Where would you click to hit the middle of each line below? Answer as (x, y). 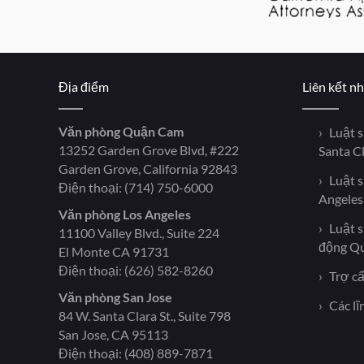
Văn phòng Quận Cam (121, 132)
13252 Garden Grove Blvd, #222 (149, 150)
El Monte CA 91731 (114, 252)
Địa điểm (84, 87)
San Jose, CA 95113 (113, 335)
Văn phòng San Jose (115, 297)
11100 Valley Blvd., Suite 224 (139, 233)
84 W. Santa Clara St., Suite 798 (145, 316)
